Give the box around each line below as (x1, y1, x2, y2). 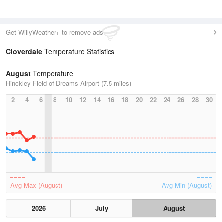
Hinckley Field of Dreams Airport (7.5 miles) (6, 78, 131, 88)
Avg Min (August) (162, 180, 212, 190)
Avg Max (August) (10, 180, 62, 190)
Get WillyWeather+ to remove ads (6, 27, 103, 37)
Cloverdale (6, 46, 42, 56)
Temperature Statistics (42, 46, 114, 56)
